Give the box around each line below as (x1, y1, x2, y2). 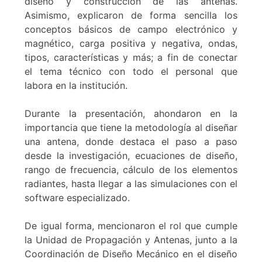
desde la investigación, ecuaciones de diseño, (25, 149, 237, 161)
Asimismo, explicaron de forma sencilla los (25, 9, 237, 21)
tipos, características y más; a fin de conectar (25, 51, 237, 63)
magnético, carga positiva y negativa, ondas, (25, 37, 237, 49)
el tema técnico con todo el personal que (25, 65, 237, 77)
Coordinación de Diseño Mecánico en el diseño (25, 247, 237, 260)
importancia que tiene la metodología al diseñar (25, 121, 237, 133)
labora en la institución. (25, 79, 128, 91)
